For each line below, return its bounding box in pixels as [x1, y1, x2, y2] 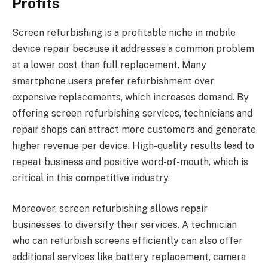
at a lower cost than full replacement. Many [12, 59, 206, 71]
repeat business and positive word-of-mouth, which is [12, 156, 248, 167]
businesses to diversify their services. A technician [12, 219, 237, 231]
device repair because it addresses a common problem [12, 42, 254, 54]
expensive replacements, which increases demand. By [12, 91, 249, 103]
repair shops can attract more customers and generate [12, 123, 256, 135]
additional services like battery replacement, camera [12, 251, 246, 263]
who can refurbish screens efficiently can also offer [12, 235, 243, 247]
